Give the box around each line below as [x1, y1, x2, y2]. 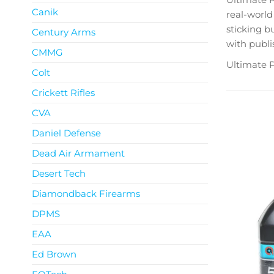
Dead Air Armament [32, 147, 125, 159]
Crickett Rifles [32, 87, 95, 98]
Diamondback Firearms [32, 188, 140, 199]
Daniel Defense [32, 127, 101, 139]
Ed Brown [32, 248, 76, 260]
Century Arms [32, 26, 95, 38]
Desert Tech [32, 168, 86, 179]
